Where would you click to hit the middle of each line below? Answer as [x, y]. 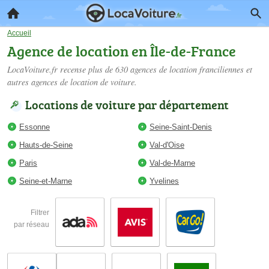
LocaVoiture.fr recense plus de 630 [69, 69]
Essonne [35, 127]
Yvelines [164, 181]
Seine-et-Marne [46, 181]
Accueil [19, 33]
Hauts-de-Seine [46, 145]
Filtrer [40, 212]
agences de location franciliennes [187, 69]
